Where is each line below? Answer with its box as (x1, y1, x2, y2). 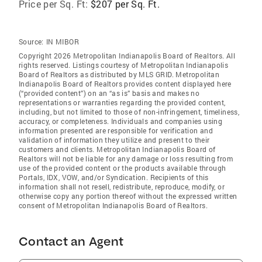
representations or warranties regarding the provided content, (19, 98, 226, 108)
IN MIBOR (46, 37, 80, 47)
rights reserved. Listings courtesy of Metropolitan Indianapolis (19, 60, 229, 70)
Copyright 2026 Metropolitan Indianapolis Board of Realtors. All (19, 51, 236, 61)
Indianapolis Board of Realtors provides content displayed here (19, 79, 232, 89)
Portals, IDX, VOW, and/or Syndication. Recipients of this (19, 173, 209, 182)
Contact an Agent (19, 234, 123, 249)
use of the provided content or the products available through (19, 163, 226, 173)
